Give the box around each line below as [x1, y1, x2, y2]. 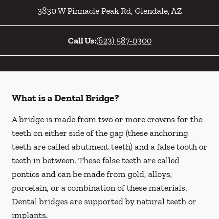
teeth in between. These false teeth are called [12, 155, 179, 166]
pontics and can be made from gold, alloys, [12, 169, 172, 179]
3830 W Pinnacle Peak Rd [37, 5, 131, 16]
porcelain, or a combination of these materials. [12, 182, 187, 193]
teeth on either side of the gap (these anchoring [12, 128, 188, 138]
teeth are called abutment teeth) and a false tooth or [12, 141, 207, 152]
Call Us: [67, 35, 96, 46]
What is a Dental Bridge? [12, 92, 119, 104]
